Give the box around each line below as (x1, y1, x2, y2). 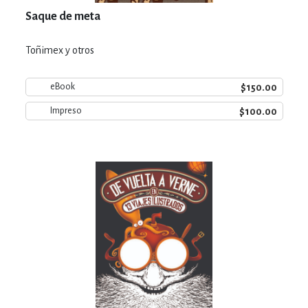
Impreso (49, 106, 82, 115)
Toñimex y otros (25, 44, 94, 56)
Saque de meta (25, 10, 100, 23)
